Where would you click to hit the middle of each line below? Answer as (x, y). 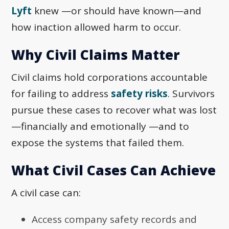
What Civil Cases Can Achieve (114, 170)
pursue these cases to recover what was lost (114, 110)
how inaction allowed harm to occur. (96, 27)
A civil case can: (46, 193)
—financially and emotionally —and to (100, 127)
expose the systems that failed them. (98, 143)
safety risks (140, 94)
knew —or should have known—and (117, 11)
